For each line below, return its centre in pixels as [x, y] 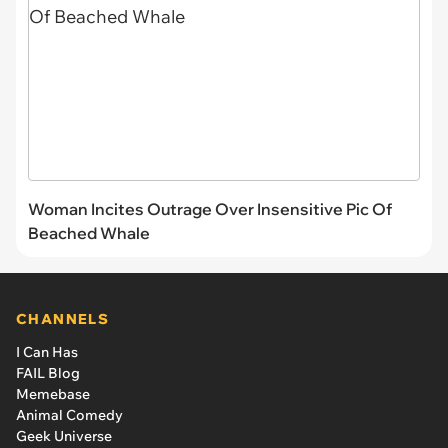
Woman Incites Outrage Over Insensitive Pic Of [210, 209]
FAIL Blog [48, 373]
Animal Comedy [69, 415]
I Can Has [47, 352]
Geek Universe [64, 436]
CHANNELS [63, 319]
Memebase [53, 394]
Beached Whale [89, 233]
